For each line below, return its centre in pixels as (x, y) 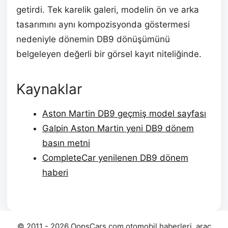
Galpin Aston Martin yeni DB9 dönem (118, 129)
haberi (55, 173)
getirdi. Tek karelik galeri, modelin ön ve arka (108, 10)
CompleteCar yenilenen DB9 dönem (115, 158)
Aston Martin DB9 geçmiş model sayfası (124, 114)
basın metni (66, 143)
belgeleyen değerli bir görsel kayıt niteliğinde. (109, 54)
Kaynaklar (49, 89)
